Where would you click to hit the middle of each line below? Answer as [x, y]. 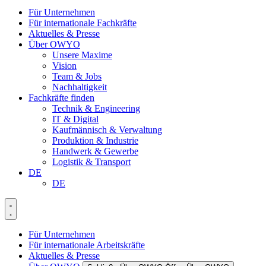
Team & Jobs [77, 76]
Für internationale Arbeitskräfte [87, 245]
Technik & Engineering [96, 108]
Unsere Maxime [82, 55]
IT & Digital [75, 119]
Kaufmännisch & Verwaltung [107, 130]
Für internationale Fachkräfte [83, 23]
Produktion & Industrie [95, 140]
